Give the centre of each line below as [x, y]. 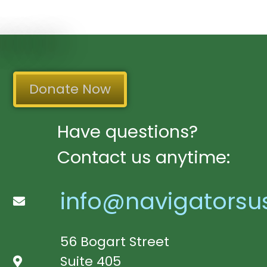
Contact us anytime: [144, 158]
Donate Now [70, 89]
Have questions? [128, 132]
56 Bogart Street [115, 242]
